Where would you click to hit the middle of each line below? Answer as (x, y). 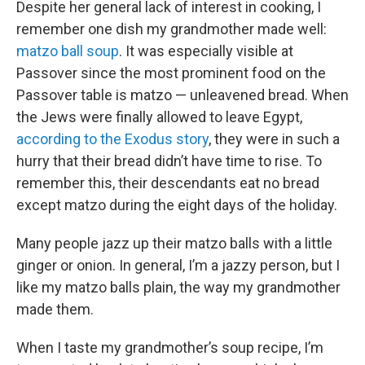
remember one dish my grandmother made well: (172, 29)
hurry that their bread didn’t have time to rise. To (169, 161)
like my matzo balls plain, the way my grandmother (178, 288)
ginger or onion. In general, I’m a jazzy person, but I (178, 266)
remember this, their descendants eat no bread (168, 183)
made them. (55, 310)
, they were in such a (274, 139)
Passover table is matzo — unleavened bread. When (182, 95)
